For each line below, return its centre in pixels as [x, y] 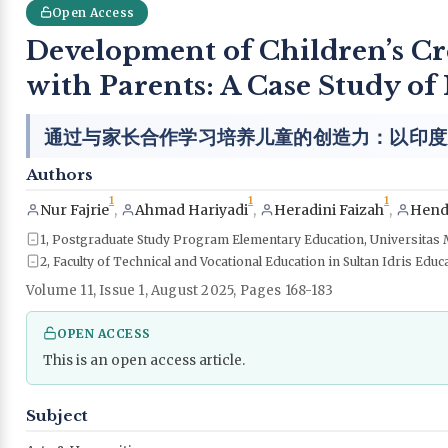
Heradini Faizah [329, 209]
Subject [57, 415]
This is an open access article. [144, 360]
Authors [59, 174]
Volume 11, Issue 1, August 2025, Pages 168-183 [180, 290]
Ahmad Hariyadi [191, 209]
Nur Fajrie [74, 209]
